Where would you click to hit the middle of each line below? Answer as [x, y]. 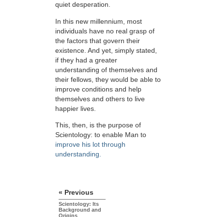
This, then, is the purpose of [98, 125]
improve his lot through [90, 145]
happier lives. [76, 108]
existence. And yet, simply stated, [106, 50]
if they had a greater [86, 60]
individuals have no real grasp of [105, 31]
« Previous [76, 192]
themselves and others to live [100, 99]
